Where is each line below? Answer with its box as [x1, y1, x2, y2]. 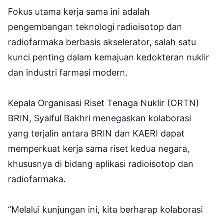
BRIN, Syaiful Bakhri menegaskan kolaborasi [8, 112, 191, 123]
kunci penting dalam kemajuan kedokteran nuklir [8, 52, 209, 62]
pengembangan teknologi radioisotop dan [8, 21, 182, 32]
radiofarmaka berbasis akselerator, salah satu [8, 36, 196, 47]
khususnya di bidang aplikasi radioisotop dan [8, 158, 193, 169]
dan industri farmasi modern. [8, 67, 128, 78]
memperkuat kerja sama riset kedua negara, [8, 143, 190, 154]
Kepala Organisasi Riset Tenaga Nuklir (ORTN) [8, 97, 199, 108]
